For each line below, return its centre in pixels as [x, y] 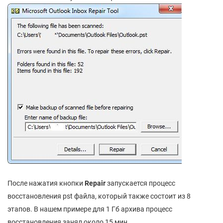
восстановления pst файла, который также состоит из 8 [99, 196]
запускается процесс [140, 183]
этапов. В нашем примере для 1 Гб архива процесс [90, 209]
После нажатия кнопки [46, 183]
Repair [95, 183]
